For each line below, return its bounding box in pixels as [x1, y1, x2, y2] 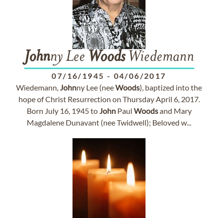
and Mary [158, 106, 192, 115]
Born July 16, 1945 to [26, 106, 99, 115]
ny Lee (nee [76, 83, 115, 92]
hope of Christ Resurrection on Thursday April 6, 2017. [18, 94, 200, 104]
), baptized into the [140, 83, 202, 92]
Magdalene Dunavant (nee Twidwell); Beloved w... [27, 118, 191, 127]
